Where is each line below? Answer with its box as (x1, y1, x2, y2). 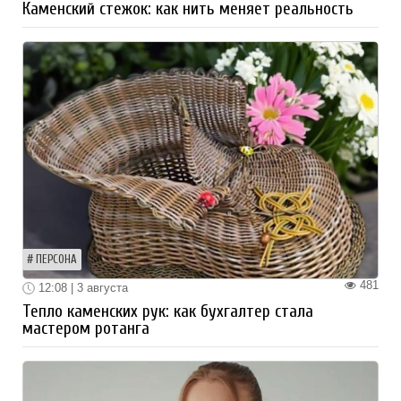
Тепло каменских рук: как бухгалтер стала (22, 302, 313, 322)
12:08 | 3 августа (35, 280, 128, 294)
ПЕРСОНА (36, 252, 77, 266)
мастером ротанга (22, 319, 149, 339)
